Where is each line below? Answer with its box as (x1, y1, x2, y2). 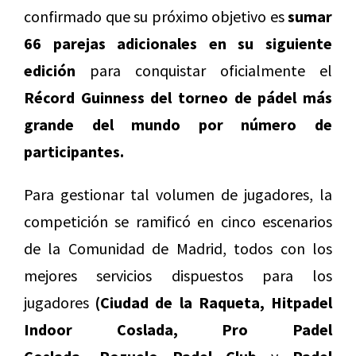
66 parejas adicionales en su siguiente (24, 33, 332, 53)
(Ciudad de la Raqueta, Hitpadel (95, 292, 333, 312)
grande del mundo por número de (24, 114, 332, 134)
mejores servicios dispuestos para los (24, 265, 332, 285)
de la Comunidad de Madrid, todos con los (24, 238, 332, 258)
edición (24, 60, 75, 80)
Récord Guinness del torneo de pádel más (24, 87, 332, 107)
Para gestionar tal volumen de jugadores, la (24, 184, 332, 204)
